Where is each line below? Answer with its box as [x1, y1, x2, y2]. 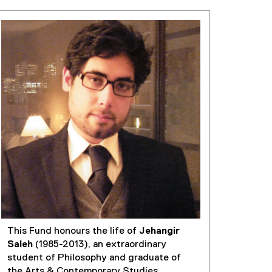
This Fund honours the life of [7, 226, 139, 237]
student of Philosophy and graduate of [7, 253, 181, 263]
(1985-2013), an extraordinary [33, 240, 166, 250]
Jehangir [139, 226, 180, 237]
